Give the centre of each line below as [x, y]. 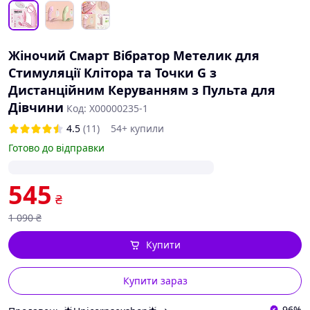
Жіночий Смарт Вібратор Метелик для [134, 55]
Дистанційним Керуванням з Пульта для [142, 90]
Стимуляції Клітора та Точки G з [112, 73]
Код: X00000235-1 [107, 108]
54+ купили [137, 128]
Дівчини [36, 107]
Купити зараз [155, 281]
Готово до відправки [56, 148]
